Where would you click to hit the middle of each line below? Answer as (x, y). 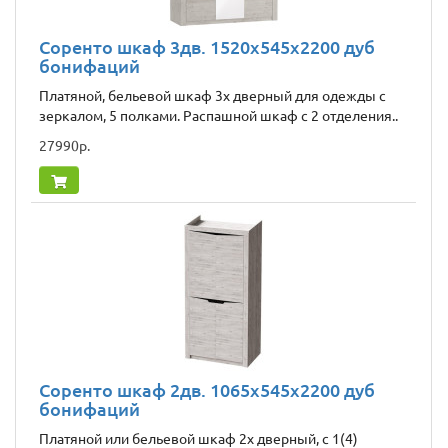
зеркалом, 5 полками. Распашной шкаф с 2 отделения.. (218, 116)
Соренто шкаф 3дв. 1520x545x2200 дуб (207, 47)
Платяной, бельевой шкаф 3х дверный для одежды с (212, 96)
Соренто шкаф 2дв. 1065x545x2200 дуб (207, 390)
